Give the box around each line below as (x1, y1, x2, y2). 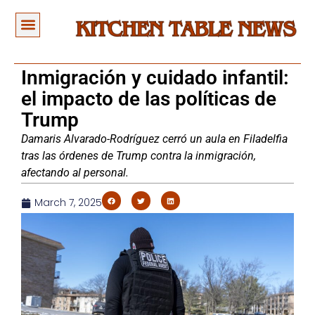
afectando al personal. (21, 166, 129, 180)
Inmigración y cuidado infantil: (21, 66, 289, 90)
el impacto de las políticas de (21, 87, 276, 111)
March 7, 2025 (34, 195, 102, 210)
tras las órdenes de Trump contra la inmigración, (21, 149, 256, 163)
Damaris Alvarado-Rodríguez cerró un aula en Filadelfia (21, 132, 288, 146)
